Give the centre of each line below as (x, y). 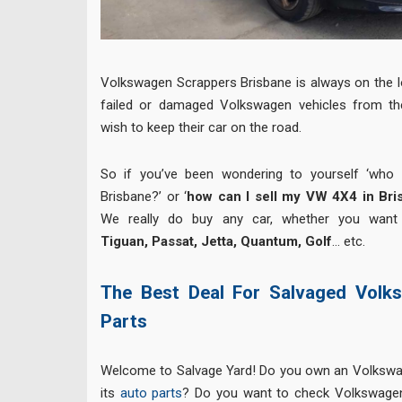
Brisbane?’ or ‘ (144, 197)
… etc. (349, 242)
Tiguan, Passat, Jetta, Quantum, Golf (216, 242)
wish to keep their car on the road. (201, 127)
